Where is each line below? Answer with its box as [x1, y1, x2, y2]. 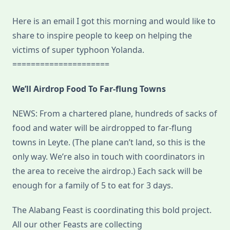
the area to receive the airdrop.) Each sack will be [12, 165, 202, 177]
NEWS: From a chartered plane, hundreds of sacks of [12, 108, 217, 120]
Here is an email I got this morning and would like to [12, 15, 216, 27]
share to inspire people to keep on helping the [12, 30, 192, 42]
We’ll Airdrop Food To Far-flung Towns [12, 83, 166, 95]
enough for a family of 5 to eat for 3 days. [12, 180, 173, 191]
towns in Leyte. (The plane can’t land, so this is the [12, 137, 205, 148]
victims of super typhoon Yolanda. [12, 44, 144, 56]
